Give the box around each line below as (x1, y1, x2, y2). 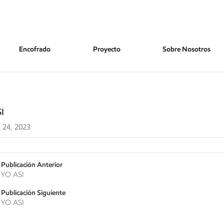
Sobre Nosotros (162, 44, 211, 54)
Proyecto (92, 44, 120, 54)
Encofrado (19, 44, 51, 54)
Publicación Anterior (1, 160, 62, 169)
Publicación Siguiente (1, 188, 65, 197)
